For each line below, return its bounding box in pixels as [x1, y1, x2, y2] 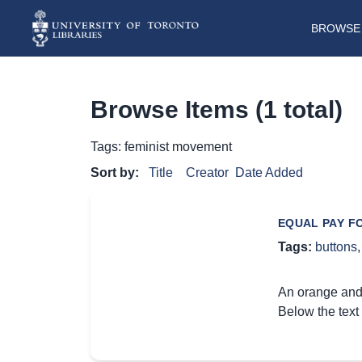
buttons [315, 240, 357, 255]
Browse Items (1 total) [90, 96, 343, 124]
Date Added [235, 166, 303, 180]
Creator [186, 166, 229, 180]
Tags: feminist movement [90, 140, 232, 154]
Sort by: [90, 166, 142, 180]
